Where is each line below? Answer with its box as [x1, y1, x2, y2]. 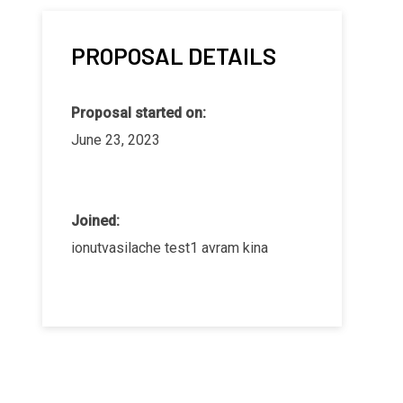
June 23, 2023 [71, 130, 160, 148]
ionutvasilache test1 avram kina [71, 238, 268, 256]
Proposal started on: [71, 103, 206, 121]
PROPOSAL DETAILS [71, 40, 276, 69]
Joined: [71, 211, 120, 229]
